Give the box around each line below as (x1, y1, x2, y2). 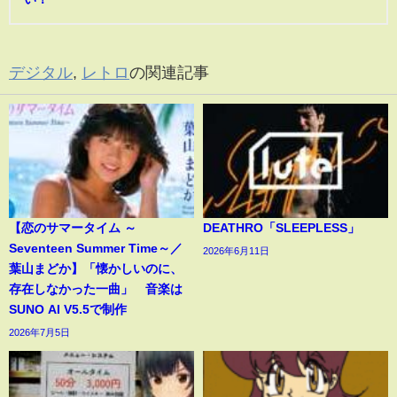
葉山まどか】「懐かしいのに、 (9, 261, 183, 275)
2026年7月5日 (9, 326, 70, 338)
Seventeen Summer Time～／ (9, 241, 183, 254)
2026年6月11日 (203, 245, 269, 256)
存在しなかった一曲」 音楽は (9, 282, 183, 295)
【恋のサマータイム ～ (9, 221, 136, 234)
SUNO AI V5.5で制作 (9, 302, 127, 315)
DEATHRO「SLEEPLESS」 (203, 221, 360, 234)
